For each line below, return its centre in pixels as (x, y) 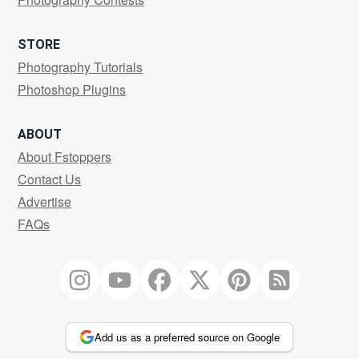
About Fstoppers (65, 156)
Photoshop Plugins (72, 89)
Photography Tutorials (80, 67)
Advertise (44, 201)
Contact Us (49, 179)
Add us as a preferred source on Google (188, 337)
